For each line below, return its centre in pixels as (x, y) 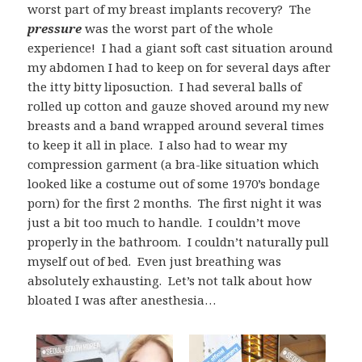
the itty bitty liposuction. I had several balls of (165, 87)
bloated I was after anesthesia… (122, 300)
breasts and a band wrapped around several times (176, 126)
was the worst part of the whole (178, 29)
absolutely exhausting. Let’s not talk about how (170, 281)
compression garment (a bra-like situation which (174, 164)
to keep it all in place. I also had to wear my (158, 145)
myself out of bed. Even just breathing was (155, 261)
